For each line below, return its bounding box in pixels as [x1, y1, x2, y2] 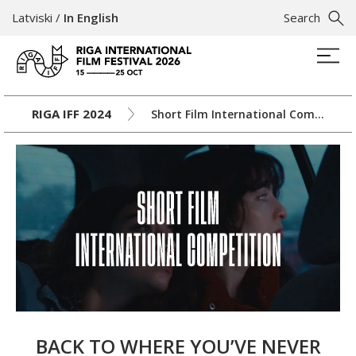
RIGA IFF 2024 [31, 106, 111, 122]
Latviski [12, 10, 52, 25]
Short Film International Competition [314, 106, 324, 122]
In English [64, 10, 118, 25]
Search [284, 10, 320, 25]
